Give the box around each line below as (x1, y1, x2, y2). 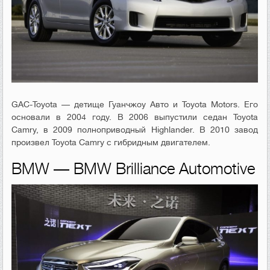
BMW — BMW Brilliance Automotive (11, 160, 256, 178)
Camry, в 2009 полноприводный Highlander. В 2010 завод (11, 125, 258, 135)
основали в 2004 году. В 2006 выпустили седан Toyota (11, 112, 258, 122)
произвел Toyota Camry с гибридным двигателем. (11, 137, 211, 148)
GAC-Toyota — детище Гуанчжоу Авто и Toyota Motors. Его (11, 99, 258, 110)
